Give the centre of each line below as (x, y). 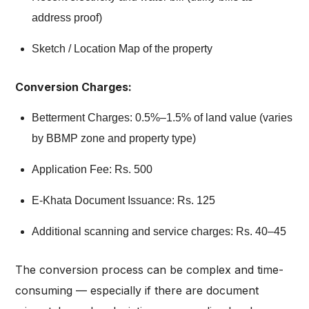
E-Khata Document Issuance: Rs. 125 (123, 201)
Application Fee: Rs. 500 (92, 170)
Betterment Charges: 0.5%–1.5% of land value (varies (162, 118)
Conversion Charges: (73, 87)
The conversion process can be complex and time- (149, 270)
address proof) (67, 18)
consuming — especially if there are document (137, 291)
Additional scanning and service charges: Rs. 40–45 (159, 232)
